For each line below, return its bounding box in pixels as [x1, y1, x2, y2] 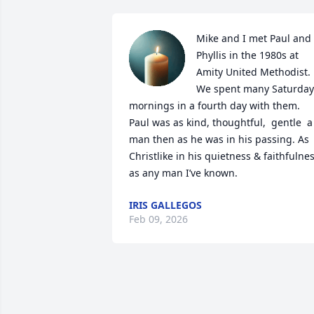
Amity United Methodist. [196, 65, 310, 78]
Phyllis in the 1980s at [196, 48, 299, 62]
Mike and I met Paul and [196, 32, 311, 45]
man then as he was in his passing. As [129, 132, 309, 146]
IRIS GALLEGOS [129, 198, 202, 212]
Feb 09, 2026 [129, 212, 188, 226]
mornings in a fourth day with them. [129, 99, 300, 112]
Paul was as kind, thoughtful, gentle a [129, 116, 313, 129]
